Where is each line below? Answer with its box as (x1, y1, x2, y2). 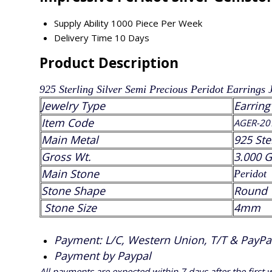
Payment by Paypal (54, 248, 151, 263)
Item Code (41, 115, 93, 130)
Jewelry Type (41, 98, 105, 113)
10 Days (115, 31, 149, 44)
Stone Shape (41, 183, 105, 198)
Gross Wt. (41, 149, 91, 164)
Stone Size (41, 200, 97, 215)
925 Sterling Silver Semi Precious (39, 83, 191, 95)
